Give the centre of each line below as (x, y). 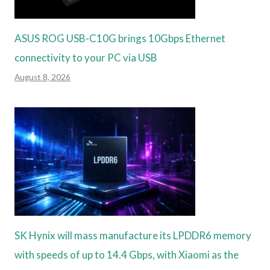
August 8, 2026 (42, 77)
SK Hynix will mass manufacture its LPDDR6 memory (133, 235)
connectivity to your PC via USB (86, 57)
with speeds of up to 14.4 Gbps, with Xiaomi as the (127, 254)
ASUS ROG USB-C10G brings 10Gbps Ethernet (120, 38)
